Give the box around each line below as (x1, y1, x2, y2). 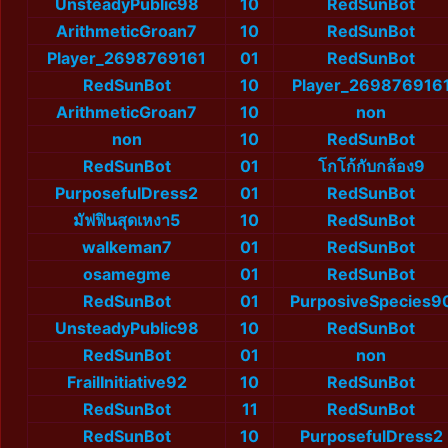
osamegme (82, 264, 171, 285)
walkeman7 (81, 237, 172, 258)
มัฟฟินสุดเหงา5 (73, 210, 180, 231)
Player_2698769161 (47, 48, 206, 69)
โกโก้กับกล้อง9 (317, 156, 425, 177)
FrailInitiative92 (66, 372, 187, 393)
